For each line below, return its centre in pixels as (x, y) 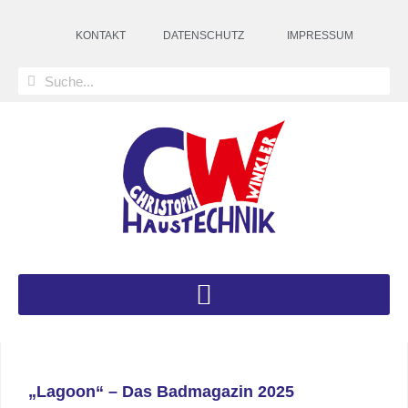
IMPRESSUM (320, 36)
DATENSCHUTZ (204, 36)
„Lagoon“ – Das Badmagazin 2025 (161, 392)
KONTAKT (101, 36)
